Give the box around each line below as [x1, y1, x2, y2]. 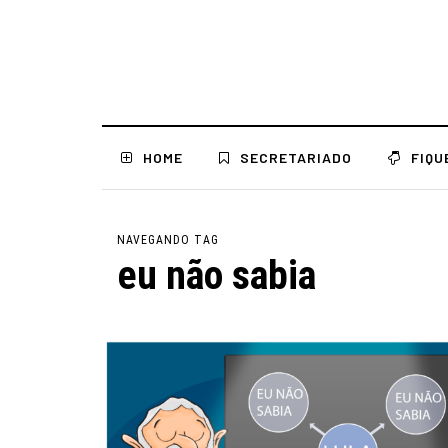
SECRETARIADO [240, 149, 352, 166]
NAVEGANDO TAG [117, 233, 219, 247]
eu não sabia [117, 252, 316, 299]
